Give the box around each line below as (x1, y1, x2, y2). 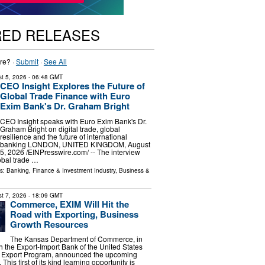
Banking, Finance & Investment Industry (6, 166, 115, 174)
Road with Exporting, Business (9, 207, 138, 221)
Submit (15, 56, 38, 66)
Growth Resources (9, 217, 88, 231)
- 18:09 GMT (26, 190, 63, 199)
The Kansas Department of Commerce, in (9, 234, 143, 244)
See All (43, 56, 67, 66)
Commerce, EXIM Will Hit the (9, 197, 129, 211)
